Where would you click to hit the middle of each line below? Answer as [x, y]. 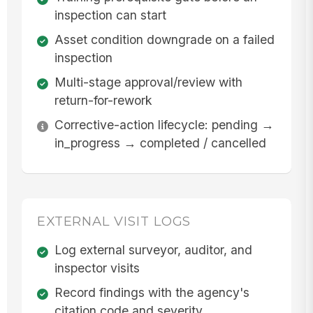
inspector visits [97, 268]
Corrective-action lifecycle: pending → [164, 124]
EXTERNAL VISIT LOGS [114, 221]
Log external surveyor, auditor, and [153, 250]
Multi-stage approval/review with [148, 82]
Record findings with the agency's [152, 292]
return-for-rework [103, 100]
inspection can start [110, 15]
